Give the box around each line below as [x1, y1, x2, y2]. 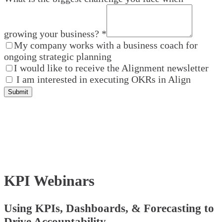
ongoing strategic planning [4, 51, 111, 62]
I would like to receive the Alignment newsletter [14, 62, 209, 74]
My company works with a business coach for [14, 40, 198, 51]
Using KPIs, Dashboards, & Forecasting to [4, 202, 214, 215]
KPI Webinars [4, 172, 95, 189]
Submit [8, 88, 28, 96]
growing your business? [4, 28, 99, 40]
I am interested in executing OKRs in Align [14, 74, 191, 85]
